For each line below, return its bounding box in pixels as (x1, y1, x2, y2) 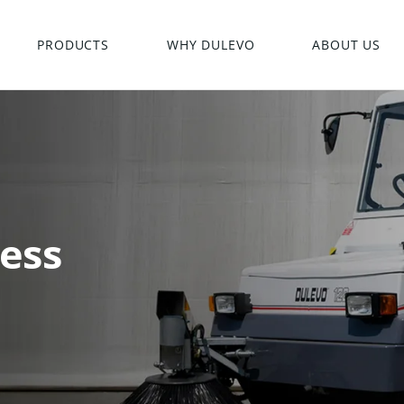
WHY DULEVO (167, 35, 255, 53)
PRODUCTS (37, 35, 110, 53)
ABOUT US (312, 35, 381, 53)
